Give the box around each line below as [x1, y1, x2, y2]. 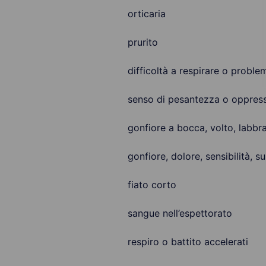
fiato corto [127, 179, 176, 191]
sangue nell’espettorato [127, 207, 232, 219]
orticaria [127, 8, 166, 20]
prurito [127, 36, 158, 48]
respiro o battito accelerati [127, 236, 248, 248]
